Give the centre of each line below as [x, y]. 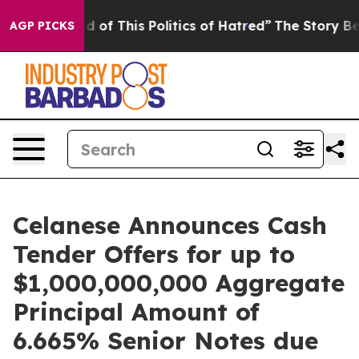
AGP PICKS [42, 26]
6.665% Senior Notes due [165, 341]
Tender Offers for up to [154, 254]
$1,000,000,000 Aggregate [179, 283]
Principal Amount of [136, 312]
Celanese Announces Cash [170, 225]
